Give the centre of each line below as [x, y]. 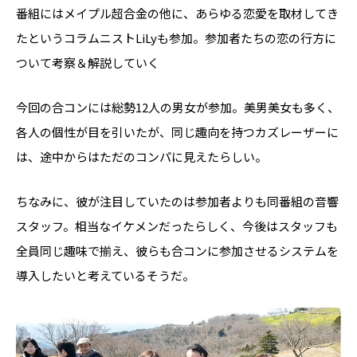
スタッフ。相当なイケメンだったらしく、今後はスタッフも [177, 226]
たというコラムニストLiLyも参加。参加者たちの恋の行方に [176, 37]
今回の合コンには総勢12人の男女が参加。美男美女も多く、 [178, 107]
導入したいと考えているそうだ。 [105, 275]
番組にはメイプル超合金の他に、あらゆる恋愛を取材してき [177, 13]
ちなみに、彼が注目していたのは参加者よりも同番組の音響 [177, 201]
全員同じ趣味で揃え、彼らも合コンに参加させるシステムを [177, 250]
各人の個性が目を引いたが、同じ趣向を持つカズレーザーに [177, 131]
